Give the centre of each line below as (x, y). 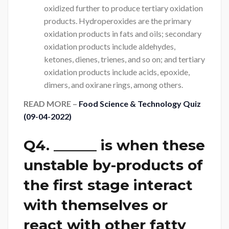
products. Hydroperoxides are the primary (118, 20)
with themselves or (96, 205)
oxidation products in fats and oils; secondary (123, 33)
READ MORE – (51, 104)
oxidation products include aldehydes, (110, 46)
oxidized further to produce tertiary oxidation (123, 8)
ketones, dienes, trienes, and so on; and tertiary (124, 59)
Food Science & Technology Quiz (140, 104)
